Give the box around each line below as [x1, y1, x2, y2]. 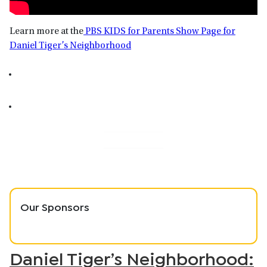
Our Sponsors [20, 200, 89, 213]
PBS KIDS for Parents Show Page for [83, 26, 235, 36]
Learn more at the [10, 26, 83, 36]
